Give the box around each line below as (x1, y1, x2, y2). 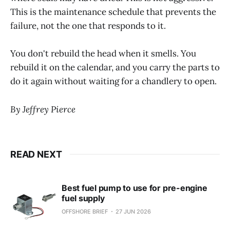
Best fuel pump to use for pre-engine (62, 182, 207, 193)
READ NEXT (10, 148, 62, 160)
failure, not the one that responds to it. (10, 20, 166, 32)
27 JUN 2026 (116, 207, 151, 215)
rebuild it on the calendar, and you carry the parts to (10, 62, 220, 73)
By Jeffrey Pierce (10, 103, 75, 115)
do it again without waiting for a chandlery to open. (10, 75, 217, 87)
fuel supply (62, 193, 105, 203)
